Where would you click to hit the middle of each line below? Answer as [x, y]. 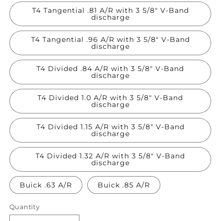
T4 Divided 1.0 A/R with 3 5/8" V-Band [110, 98]
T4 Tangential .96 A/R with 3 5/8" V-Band [110, 40]
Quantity [25, 207]
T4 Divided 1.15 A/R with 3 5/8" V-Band [110, 127]
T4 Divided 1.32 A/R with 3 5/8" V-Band [110, 156]
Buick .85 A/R [124, 185]
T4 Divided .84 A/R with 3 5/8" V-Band [110, 69]
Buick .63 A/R [46, 185]
